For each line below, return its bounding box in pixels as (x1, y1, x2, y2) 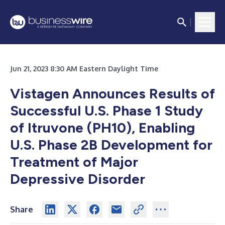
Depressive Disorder (10, 170, 145, 187)
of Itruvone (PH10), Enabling (10, 119, 195, 136)
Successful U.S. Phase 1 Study (10, 102, 203, 119)
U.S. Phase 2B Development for (10, 136, 212, 153)
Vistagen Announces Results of (10, 85, 215, 102)
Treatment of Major (10, 153, 138, 170)
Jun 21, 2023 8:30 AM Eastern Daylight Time (10, 64, 158, 73)
